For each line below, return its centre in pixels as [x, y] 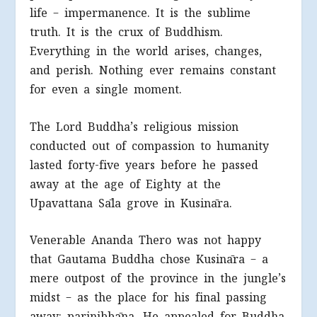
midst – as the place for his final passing [149, 298]
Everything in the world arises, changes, [146, 51]
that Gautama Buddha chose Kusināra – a [149, 260]
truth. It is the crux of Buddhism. [127, 32]
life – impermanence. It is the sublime [140, 13]
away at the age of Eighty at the [126, 184]
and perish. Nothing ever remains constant [153, 70]
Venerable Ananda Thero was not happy [146, 241]
